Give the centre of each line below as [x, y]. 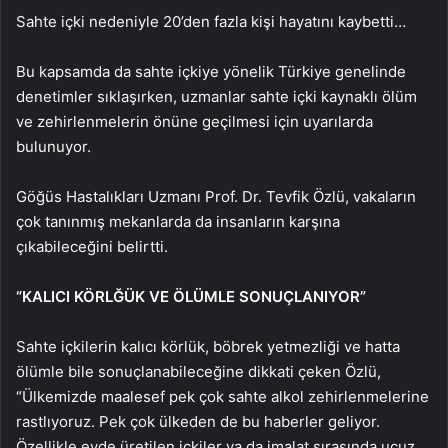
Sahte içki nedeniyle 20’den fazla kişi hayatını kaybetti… [211, 21]
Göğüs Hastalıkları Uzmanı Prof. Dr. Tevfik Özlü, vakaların [216, 196]
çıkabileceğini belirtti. [92, 246]
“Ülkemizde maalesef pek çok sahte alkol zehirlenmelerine [222, 396]
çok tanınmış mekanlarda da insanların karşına [178, 221]
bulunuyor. [53, 146]
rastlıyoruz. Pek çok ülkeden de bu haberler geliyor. [198, 421]
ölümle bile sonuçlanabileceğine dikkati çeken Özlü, [198, 371]
